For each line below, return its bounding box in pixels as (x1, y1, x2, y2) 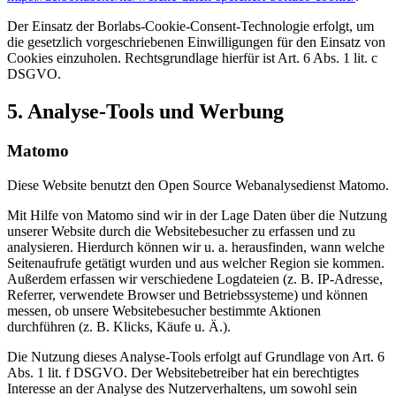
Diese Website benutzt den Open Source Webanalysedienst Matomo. (7, 177, 389, 193)
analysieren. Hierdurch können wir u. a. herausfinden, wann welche (7, 239, 385, 255)
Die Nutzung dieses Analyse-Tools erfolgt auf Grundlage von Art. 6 (7, 348, 385, 364)
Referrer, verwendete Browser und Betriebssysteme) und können (7, 286, 368, 302)
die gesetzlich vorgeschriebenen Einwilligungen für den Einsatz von (7, 34, 385, 50)
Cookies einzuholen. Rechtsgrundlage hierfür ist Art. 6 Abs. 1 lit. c (7, 50, 377, 66)
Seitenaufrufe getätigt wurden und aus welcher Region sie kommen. (7, 255, 385, 270)
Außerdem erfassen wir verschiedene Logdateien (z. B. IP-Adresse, (7, 270, 383, 286)
